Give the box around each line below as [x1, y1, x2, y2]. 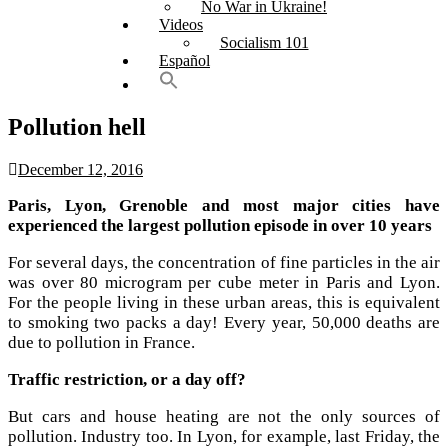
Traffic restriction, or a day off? [8, 369, 246, 389]
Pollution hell [8, 113, 146, 140]
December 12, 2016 [18, 160, 143, 178]
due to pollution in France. [8, 332, 195, 352]
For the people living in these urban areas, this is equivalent [8, 292, 440, 312]
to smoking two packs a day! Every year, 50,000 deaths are [8, 312, 440, 332]
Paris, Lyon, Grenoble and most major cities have [8, 195, 440, 215]
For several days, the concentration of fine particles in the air [8, 252, 440, 272]
